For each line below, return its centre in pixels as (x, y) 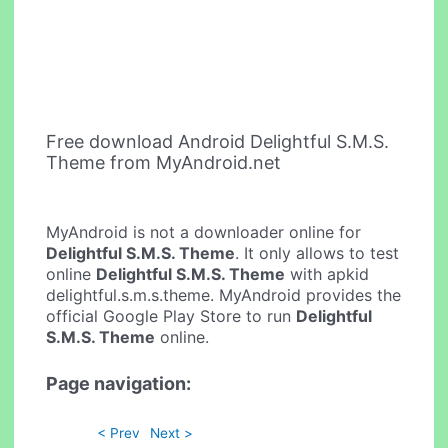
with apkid (327, 273)
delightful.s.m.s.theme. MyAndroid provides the (224, 294)
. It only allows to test (317, 252)
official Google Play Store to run (171, 315)
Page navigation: (119, 384)
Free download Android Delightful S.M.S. (218, 141)
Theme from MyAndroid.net (164, 162)
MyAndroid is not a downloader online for (204, 231)
